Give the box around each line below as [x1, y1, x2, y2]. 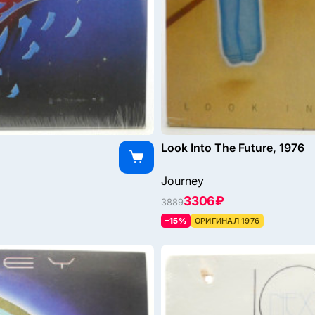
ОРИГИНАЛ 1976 [194, 216, 260, 226]
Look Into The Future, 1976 [161, 141, 304, 155]
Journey [161, 174, 204, 188]
